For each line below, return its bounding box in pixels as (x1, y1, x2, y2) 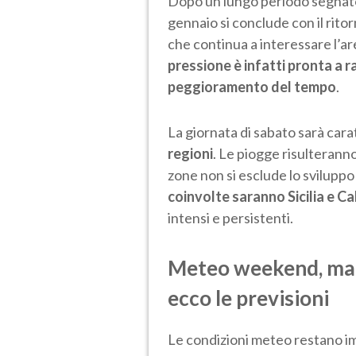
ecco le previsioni (168, 284, 329, 311)
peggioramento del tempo (168, 77, 336, 95)
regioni (168, 144, 213, 162)
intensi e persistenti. (168, 208, 293, 226)
